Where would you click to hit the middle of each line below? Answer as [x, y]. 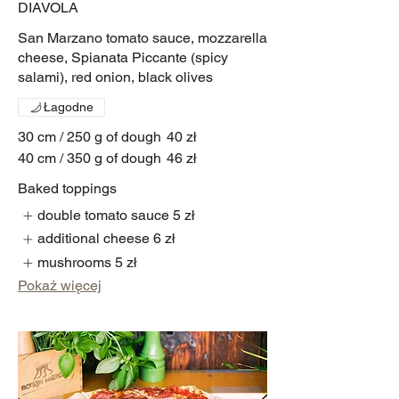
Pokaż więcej [60, 286]
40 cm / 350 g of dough [90, 159]
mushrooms [75, 262]
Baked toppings [67, 189]
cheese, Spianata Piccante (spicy [123, 58]
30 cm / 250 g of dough [90, 137]
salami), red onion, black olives [115, 77]
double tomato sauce [104, 216]
